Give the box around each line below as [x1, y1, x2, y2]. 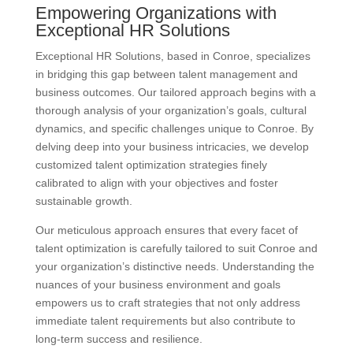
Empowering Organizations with [35, 2, 277, 23]
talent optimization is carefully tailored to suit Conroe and [35, 241, 318, 255]
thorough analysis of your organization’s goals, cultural [35, 103, 307, 117]
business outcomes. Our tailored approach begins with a [35, 85, 316, 98]
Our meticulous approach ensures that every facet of [35, 223, 298, 236]
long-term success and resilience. [35, 332, 203, 345]
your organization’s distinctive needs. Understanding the [35, 259, 314, 273]
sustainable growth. [35, 194, 132, 207]
